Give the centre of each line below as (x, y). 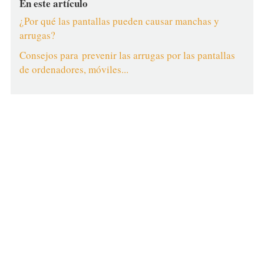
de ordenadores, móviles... (74, 69)
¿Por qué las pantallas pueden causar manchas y (119, 21)
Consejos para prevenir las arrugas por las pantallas (127, 55)
